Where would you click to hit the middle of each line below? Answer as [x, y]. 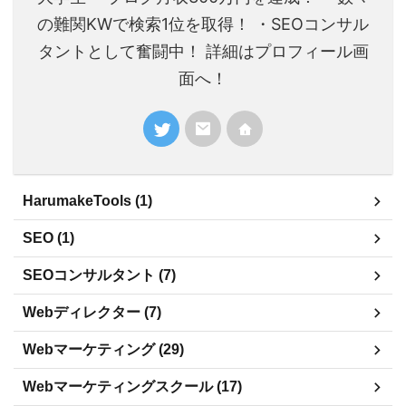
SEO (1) [48, 238]
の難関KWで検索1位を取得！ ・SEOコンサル [203, 24]
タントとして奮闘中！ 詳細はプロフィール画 [203, 52]
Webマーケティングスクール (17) [132, 387]
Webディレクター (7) [92, 313]
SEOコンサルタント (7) [99, 275]
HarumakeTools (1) [87, 201]
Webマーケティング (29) [103, 350]
